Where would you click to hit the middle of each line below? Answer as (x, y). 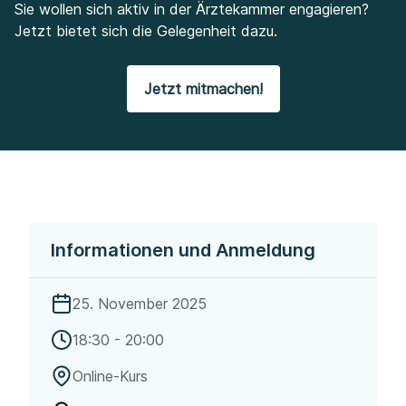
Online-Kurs (110, 376)
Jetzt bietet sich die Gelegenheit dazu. (148, 31)
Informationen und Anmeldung (183, 250)
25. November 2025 (140, 304)
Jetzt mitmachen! (203, 89)
